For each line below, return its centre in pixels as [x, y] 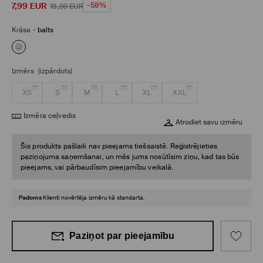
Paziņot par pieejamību [122, 236]
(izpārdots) [55, 71]
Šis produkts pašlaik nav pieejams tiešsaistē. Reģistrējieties [119, 146]
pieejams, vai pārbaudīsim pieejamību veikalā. [97, 168]
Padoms [30, 198]
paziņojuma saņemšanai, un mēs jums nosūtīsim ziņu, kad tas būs [130, 157]
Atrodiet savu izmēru [209, 122]
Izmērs [23, 71]
